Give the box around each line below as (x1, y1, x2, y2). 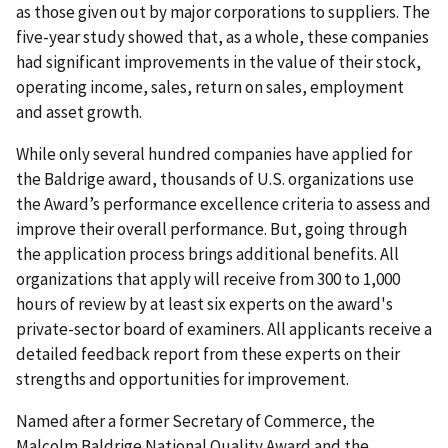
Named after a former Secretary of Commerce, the (16, 409, 375, 432)
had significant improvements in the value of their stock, (16, 50, 421, 73)
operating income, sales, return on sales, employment (16, 75, 404, 98)
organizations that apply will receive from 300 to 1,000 (16, 267, 400, 290)
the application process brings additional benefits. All (16, 242, 399, 265)
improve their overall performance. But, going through (16, 217, 407, 240)
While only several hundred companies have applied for (16, 142, 412, 165)
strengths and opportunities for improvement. (16, 367, 349, 390)
